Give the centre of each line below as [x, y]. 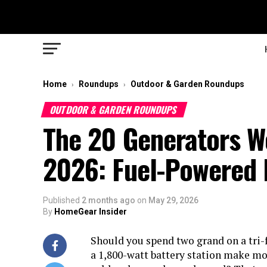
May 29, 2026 [173, 200]
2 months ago [108, 200]
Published [61, 200]
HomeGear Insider [91, 212]
